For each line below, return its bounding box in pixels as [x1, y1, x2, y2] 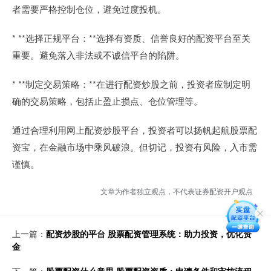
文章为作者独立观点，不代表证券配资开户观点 [100, 186, 253, 196]
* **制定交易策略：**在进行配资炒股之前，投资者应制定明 [12, 77, 250, 90]
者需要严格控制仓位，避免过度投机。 [12, 2, 166, 15]
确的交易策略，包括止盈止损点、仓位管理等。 [12, 94, 203, 107]
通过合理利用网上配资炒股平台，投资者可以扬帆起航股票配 [12, 123, 257, 136]
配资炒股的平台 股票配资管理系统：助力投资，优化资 [46, 227, 252, 240]
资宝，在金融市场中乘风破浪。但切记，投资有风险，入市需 [12, 140, 257, 153]
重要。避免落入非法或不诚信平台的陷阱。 [12, 48, 184, 61]
